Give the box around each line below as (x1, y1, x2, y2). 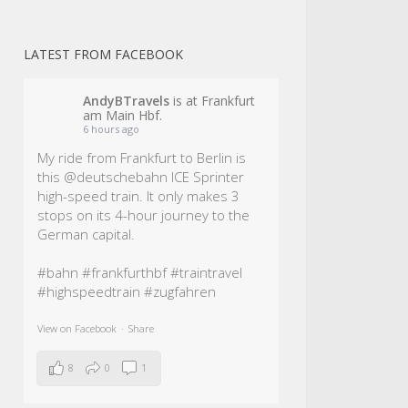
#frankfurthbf (82, 262, 167, 281)
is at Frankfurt (169, 91, 255, 109)
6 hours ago (83, 121, 139, 136)
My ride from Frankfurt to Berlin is (37, 148, 246, 167)
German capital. (37, 224, 135, 243)
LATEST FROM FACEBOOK (24, 45, 183, 63)
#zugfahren (144, 281, 216, 301)
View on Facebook (37, 321, 117, 335)
